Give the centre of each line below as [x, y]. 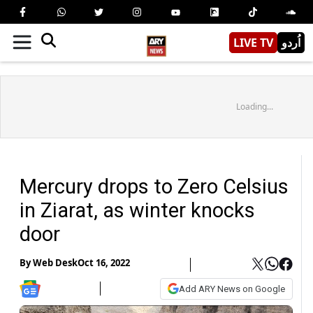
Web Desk [55, 263]
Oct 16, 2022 [104, 263]
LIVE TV [253, 42]
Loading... [254, 106]
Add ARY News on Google [232, 289]
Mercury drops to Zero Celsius [154, 186]
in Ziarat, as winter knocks [137, 210]
